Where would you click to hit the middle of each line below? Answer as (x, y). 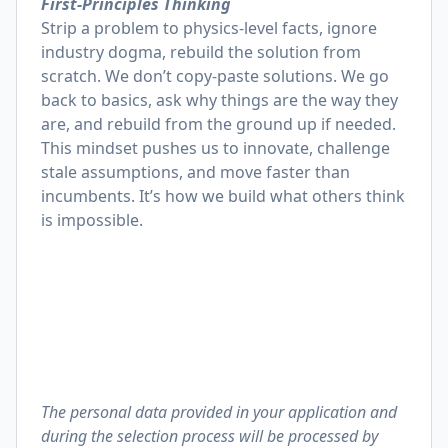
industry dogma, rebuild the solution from (201, 52)
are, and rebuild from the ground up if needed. (218, 124)
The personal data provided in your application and (219, 412)
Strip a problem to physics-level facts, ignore (209, 28)
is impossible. (92, 220)
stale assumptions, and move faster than (195, 172)
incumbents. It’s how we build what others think (223, 196)
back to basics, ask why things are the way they (219, 100)
